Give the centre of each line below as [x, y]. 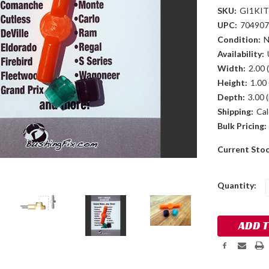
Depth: [231, 97]
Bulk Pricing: [242, 126]
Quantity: [237, 185]
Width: [231, 68]
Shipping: [235, 111]
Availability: [240, 54]
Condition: [239, 39]
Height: [232, 83]
